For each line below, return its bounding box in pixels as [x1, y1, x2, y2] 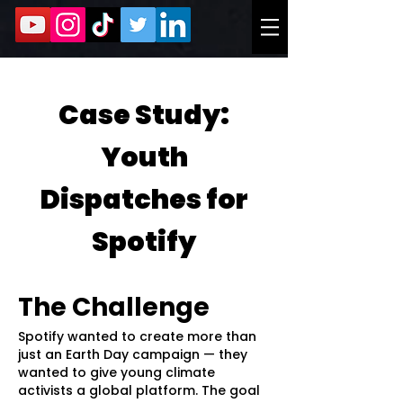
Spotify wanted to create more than [18, 327, 256, 345]
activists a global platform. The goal [18, 381, 260, 399]
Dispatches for [40, 181, 248, 219]
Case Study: [58, 96, 229, 134]
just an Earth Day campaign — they [18, 345, 247, 363]
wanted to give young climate [18, 363, 215, 381]
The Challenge [18, 290, 210, 325]
